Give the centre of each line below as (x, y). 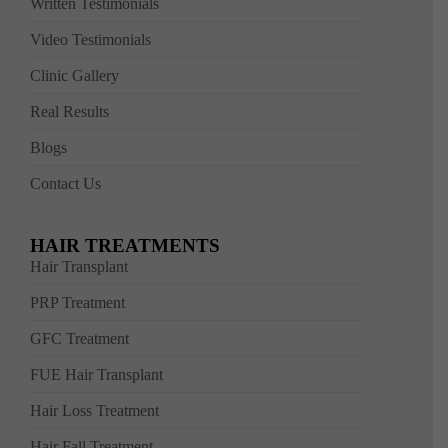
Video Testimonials (90, 40)
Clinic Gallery (74, 76)
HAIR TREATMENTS (125, 246)
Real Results (69, 112)
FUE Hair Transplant (96, 375)
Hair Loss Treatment (94, 411)
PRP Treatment (77, 303)
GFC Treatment (79, 339)
